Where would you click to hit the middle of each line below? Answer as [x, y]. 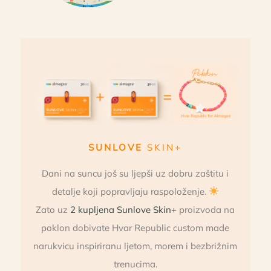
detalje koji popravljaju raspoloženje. [130, 191]
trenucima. [135, 264]
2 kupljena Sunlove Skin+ [124, 209]
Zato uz [53, 209]
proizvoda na [206, 209]
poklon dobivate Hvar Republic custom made [135, 227]
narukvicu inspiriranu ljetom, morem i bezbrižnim [135, 246]
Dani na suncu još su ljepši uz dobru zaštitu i [135, 173]
